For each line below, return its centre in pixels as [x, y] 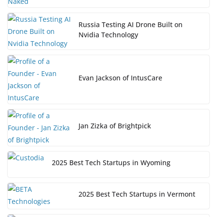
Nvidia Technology [108, 34]
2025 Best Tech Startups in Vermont [137, 194]
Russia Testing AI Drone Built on [131, 24]
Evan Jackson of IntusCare [120, 77]
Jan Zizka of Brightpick [115, 126]
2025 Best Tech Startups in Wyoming [111, 163]
